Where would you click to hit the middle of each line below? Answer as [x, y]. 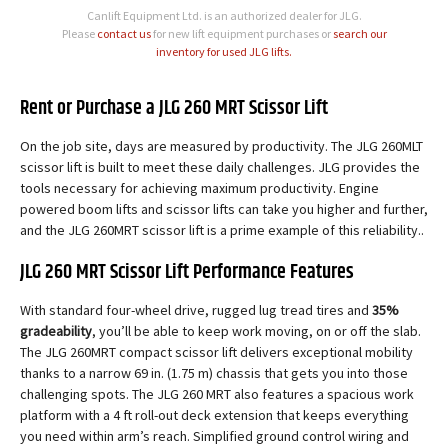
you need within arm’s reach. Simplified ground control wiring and [214, 436]
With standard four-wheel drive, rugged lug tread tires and [196, 310]
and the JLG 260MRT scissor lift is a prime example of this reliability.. [222, 230]
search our [359, 34]
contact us [123, 34]
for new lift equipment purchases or [241, 34]
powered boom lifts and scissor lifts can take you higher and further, [224, 209]
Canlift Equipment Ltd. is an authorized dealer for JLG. [224, 16]
